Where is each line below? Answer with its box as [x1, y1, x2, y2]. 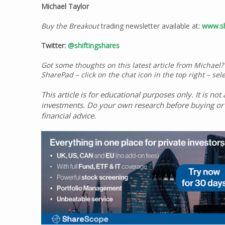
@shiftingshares [68, 41, 120, 50]
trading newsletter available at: [99, 21, 202, 31]
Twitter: [41, 41, 68, 50]
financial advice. [41, 110, 96, 121]
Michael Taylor [41, 2, 89, 11]
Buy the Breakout [41, 21, 99, 31]
